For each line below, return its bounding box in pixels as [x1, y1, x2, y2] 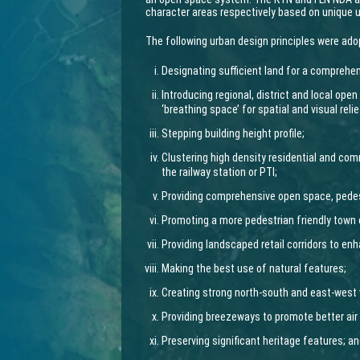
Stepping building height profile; [162, 127, 305, 140]
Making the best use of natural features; [162, 262, 347, 275]
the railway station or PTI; [162, 166, 278, 178]
